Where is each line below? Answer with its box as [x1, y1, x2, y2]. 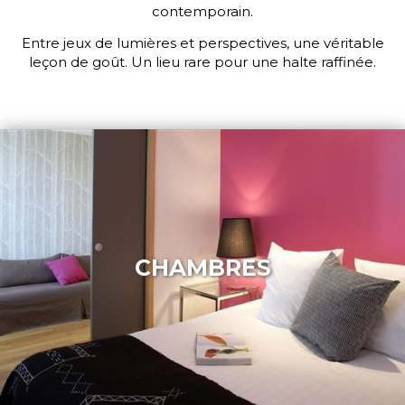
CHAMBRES [134, 254, 271, 282]
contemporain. [152, 3, 253, 20]
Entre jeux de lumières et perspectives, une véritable [21, 34, 384, 52]
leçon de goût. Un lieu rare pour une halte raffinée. [29, 53, 376, 71]
